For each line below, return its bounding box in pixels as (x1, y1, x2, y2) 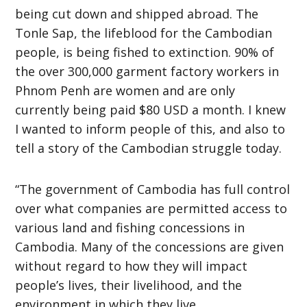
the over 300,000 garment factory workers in (15, 62, 280, 79)
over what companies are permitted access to (15, 199, 288, 217)
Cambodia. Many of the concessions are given (15, 238, 284, 255)
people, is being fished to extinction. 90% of (15, 43, 275, 60)
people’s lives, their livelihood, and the (15, 276, 243, 293)
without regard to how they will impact (15, 257, 248, 274)
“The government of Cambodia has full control (15, 180, 291, 197)
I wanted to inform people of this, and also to (15, 120, 286, 137)
